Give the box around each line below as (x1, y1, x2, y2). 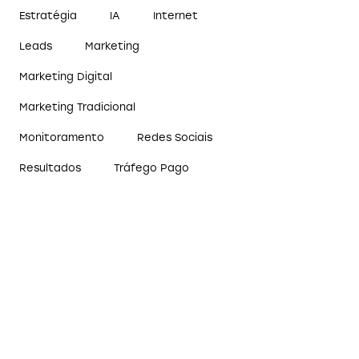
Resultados (19, 162, 82, 175)
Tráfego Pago (114, 162, 190, 175)
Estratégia (19, 10, 78, 22)
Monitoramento (19, 131, 105, 144)
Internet (153, 10, 199, 22)
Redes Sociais (137, 131, 213, 144)
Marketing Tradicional (19, 101, 136, 114)
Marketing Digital (19, 71, 113, 83)
